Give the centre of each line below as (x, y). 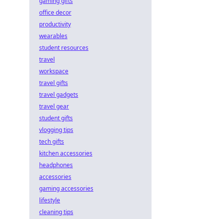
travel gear (54, 106)
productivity (55, 24)
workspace (54, 71)
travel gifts (54, 83)
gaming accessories (66, 188)
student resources (64, 48)
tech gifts (52, 142)
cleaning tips (56, 212)
